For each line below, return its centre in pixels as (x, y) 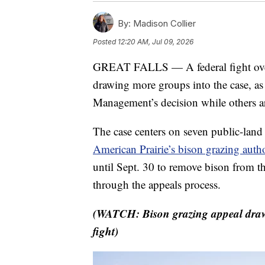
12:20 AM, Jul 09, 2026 (156, 41)
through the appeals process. (157, 184)
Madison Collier (163, 23)
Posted (105, 41)
